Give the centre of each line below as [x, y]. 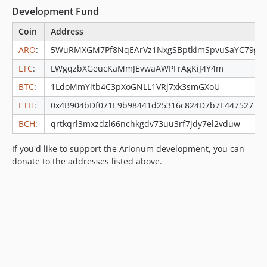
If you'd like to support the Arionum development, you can [128, 149]
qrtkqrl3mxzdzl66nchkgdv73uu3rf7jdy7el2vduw [145, 124]
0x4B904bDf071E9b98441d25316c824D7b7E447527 [152, 105]
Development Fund [55, 11]
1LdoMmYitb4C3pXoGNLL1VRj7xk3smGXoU [135, 87]
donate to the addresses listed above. [87, 161]
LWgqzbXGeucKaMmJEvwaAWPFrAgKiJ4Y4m [137, 68]
